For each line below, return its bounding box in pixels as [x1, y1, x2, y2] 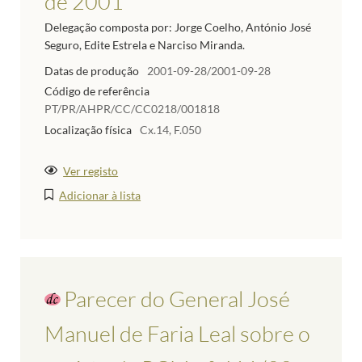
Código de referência [44, 84, 149, 99]
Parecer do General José [64, 285, 290, 313]
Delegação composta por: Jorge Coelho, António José [44, 19, 311, 34]
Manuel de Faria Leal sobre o [44, 320, 310, 347]
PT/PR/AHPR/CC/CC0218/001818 [44, 102, 220, 116]
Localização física [44, 123, 132, 137]
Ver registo [63, 164, 119, 179]
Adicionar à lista [59, 188, 141, 203]
